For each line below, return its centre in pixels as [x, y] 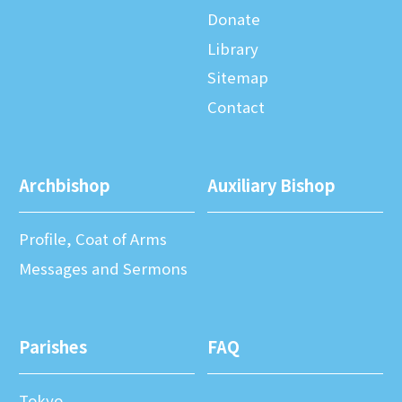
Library [233, 48]
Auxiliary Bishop [271, 185]
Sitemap [238, 78]
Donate [234, 18]
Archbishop [65, 185]
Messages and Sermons [103, 268]
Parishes [53, 346]
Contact [236, 107]
